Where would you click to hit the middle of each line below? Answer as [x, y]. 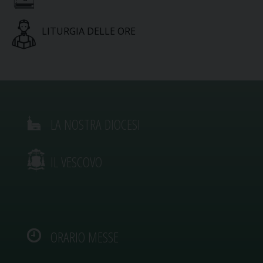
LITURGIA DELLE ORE [88, 31]
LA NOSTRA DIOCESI [95, 124]
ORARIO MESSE [85, 237]
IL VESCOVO [76, 162]
